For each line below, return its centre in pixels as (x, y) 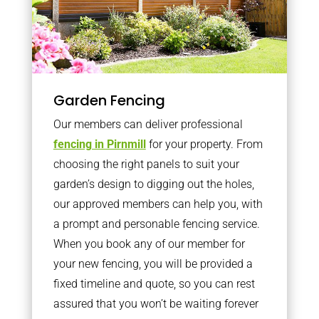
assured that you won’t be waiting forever (156, 303)
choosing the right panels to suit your (146, 164)
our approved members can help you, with (158, 204)
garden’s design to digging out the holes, (153, 184)
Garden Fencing (109, 100)
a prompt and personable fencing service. (156, 224)
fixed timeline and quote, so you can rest (154, 283)
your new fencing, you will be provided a (153, 263)
